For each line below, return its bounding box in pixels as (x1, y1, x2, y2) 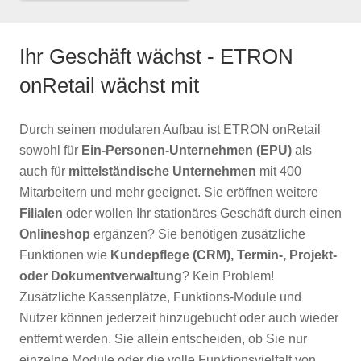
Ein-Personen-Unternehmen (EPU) (81, 143, 292, 157)
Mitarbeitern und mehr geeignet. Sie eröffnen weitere (19, 185, 318, 199)
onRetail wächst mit (19, 73, 199, 98)
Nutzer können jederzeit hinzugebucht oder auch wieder (19, 310, 338, 325)
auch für (19, 164, 68, 178)
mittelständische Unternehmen (68, 164, 256, 178)
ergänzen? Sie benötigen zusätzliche (90, 226, 305, 241)
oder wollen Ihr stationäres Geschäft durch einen (63, 205, 342, 220)
